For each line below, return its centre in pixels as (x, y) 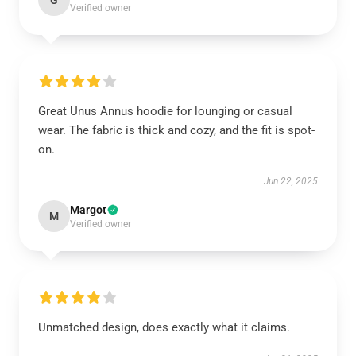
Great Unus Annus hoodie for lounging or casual (165, 111)
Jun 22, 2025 (291, 181)
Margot (88, 210)
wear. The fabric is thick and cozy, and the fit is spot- (176, 130)
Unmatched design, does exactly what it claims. (164, 327)
